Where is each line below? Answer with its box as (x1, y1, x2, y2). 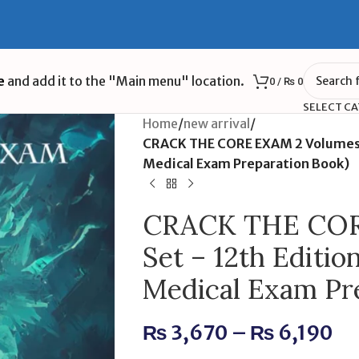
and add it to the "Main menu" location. (4, 72, 244, 89)
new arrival (183, 115, 250, 131)
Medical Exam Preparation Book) (142, 155, 349, 171)
